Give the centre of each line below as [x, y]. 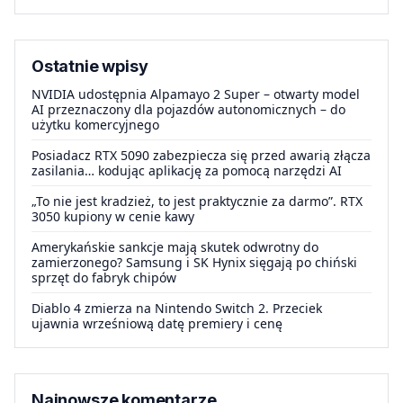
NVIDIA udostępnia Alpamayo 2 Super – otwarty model [196, 94]
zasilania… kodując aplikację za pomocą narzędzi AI [187, 170]
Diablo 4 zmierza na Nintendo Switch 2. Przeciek [177, 308]
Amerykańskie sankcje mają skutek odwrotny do [175, 246]
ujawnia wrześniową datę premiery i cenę [157, 323]
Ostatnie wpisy [90, 66]
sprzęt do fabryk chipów [104, 277]
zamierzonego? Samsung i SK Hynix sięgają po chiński [194, 262]
